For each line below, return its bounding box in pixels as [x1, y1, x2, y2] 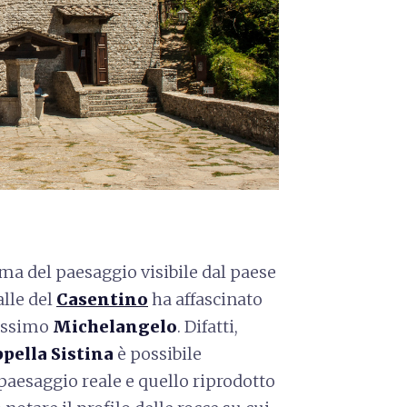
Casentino [56, 288, 148, 310]
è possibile [114, 342, 202, 364]
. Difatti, [177, 315, 238, 337]
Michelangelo [53, 315, 177, 337]
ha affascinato [148, 288, 263, 310]
